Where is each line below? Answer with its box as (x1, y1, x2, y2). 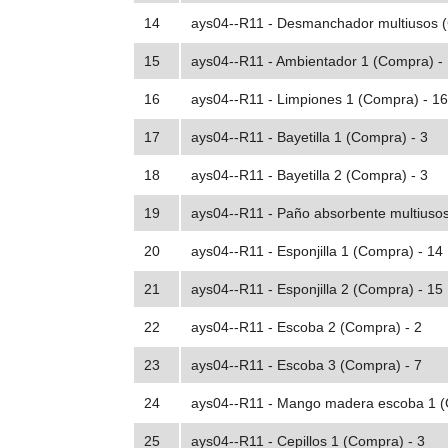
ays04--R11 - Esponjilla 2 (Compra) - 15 (191, 281, 443, 298)
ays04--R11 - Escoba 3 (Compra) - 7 (191, 357, 422, 374)
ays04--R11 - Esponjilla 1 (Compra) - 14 (191, 243, 443, 260)
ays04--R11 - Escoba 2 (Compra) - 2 (191, 319, 422, 336)
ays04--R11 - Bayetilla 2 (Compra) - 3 (191, 167, 428, 184)
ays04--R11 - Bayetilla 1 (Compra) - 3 (191, 129, 428, 146)
